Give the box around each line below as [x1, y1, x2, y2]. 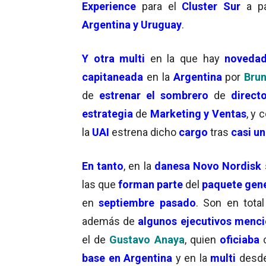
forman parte [118, 178, 183, 191]
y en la [172, 251, 211, 264]
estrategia [82, 107, 133, 120]
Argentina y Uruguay [82, 18, 182, 31]
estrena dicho [112, 125, 179, 138]
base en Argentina [82, 251, 173, 264]
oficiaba [220, 233, 260, 246]
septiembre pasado [99, 196, 196, 209]
